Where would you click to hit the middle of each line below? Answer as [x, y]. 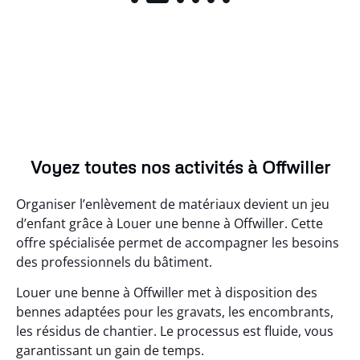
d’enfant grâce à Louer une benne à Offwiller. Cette [170, 223]
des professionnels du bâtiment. [114, 262]
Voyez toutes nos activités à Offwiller [180, 166]
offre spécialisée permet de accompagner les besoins [178, 242]
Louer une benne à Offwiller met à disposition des [167, 292]
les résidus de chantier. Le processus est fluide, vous [175, 331]
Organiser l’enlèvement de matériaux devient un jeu [173, 204]
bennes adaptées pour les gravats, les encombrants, [175, 311]
